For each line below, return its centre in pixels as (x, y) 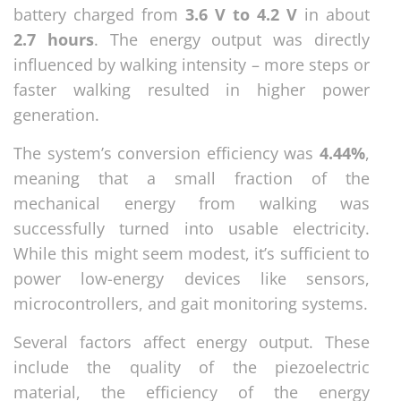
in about (333, 14)
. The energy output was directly (232, 39)
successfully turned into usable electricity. (192, 228)
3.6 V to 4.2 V (241, 14)
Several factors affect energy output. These (192, 341)
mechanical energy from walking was (192, 203)
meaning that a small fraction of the (192, 178)
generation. (56, 114)
